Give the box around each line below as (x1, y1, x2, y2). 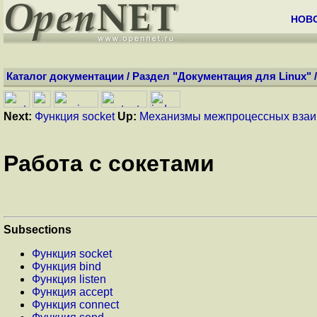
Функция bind (32, 260, 101, 272)
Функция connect (32, 298, 119, 311)
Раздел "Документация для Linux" (132, 71, 311, 82)
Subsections (4, 223, 71, 236)
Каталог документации (6, 71, 124, 82)
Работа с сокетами (4, 151, 214, 177)
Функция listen (32, 272, 106, 285)
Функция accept (32, 285, 113, 298)
